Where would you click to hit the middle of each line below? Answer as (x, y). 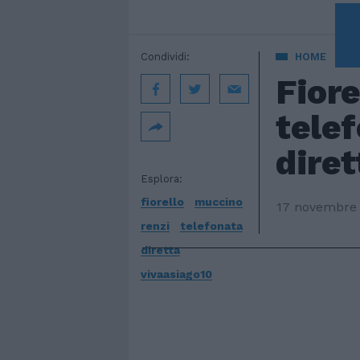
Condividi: (165, 57)
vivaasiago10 (176, 274)
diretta (160, 250)
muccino (219, 202)
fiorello (162, 202)
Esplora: (162, 179)
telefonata (211, 226)
